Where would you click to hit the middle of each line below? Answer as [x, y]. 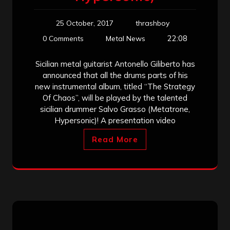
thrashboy [152, 23]
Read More [115, 139]
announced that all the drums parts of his [115, 75]
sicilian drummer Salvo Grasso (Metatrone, [115, 109]
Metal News [126, 38]
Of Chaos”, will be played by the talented [115, 98]
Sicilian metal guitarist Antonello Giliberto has [115, 64]
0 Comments [63, 38]
